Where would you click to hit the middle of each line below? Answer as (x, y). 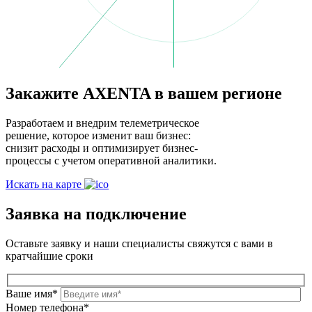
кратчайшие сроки (49, 256)
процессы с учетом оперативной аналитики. (111, 161)
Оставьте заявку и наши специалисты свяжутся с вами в (139, 243)
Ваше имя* (32, 294)
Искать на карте (45, 185)
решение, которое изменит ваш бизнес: (98, 136)
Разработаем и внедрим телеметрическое (102, 123)
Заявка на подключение (96, 213)
